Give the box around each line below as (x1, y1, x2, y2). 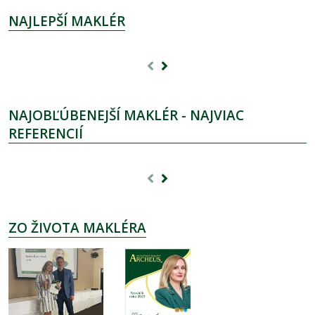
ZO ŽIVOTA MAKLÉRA (8, 218, 146, 237)
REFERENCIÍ (8, 124, 83, 143)
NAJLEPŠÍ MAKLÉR (8, 11, 125, 30)
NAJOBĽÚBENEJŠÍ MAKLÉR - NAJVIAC (8, 105, 244, 124)
